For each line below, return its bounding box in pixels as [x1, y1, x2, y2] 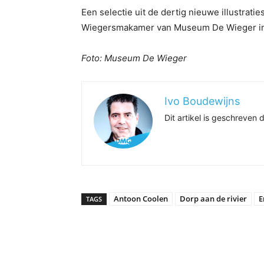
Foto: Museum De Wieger [81, 52, 187, 64]
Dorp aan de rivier [180, 193, 247, 204]
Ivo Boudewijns [164, 95, 240, 108]
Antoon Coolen [114, 193, 168, 204]
